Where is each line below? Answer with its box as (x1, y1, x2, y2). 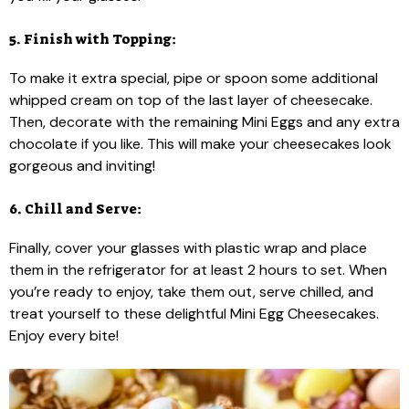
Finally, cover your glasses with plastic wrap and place (9, 238, 367, 257)
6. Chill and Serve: (9, 200, 142, 218)
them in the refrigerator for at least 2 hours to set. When (9, 260, 387, 279)
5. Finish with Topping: (9, 30, 176, 48)
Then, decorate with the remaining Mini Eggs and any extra (9, 112, 400, 131)
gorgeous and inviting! (9, 156, 155, 175)
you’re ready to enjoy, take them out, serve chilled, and (9, 282, 373, 301)
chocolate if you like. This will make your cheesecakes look (9, 134, 392, 153)
